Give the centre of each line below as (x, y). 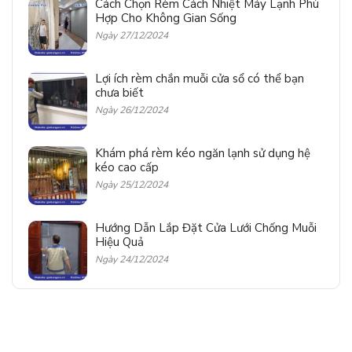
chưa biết (120, 92)
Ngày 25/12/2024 (132, 185)
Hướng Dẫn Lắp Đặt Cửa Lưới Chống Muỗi (206, 228)
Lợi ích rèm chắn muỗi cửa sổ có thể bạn (200, 78)
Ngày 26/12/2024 (132, 110)
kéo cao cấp (127, 168)
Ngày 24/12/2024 (132, 260)
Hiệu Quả (120, 242)
